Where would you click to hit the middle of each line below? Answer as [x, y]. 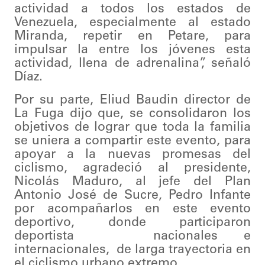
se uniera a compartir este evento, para [132, 141]
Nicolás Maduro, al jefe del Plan [132, 182]
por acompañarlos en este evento [132, 209]
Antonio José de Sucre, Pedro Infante [132, 196]
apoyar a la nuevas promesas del [132, 155]
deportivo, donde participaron [132, 223]
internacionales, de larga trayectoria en [132, 250]
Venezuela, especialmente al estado [132, 23]
